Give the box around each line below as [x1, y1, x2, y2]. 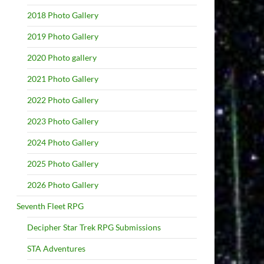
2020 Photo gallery [27, 52, 97, 62]
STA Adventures [27, 243, 85, 253]
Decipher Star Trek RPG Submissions [27, 222, 161, 232]
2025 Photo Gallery [27, 159, 98, 169]
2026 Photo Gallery [27, 180, 98, 190]
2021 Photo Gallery [27, 74, 98, 84]
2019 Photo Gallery [27, 31, 98, 41]
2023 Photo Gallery [27, 116, 98, 126]
